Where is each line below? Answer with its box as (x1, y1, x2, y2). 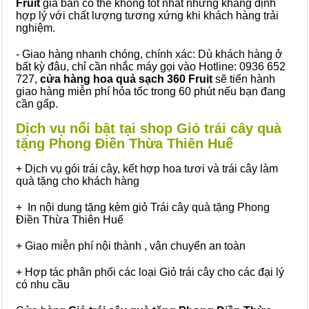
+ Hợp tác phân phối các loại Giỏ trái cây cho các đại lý (16, 266, 284, 278)
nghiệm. (16, 22, 55, 34)
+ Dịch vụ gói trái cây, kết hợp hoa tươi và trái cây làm (16, 163, 278, 175)
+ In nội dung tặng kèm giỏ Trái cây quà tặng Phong (16, 201, 270, 213)
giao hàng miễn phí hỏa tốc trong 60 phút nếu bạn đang (16, 86, 286, 97)
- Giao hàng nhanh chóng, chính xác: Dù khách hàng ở (16, 48, 283, 60)
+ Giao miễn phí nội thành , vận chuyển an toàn (16, 240, 246, 252)
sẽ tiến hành (212, 73, 275, 85)
